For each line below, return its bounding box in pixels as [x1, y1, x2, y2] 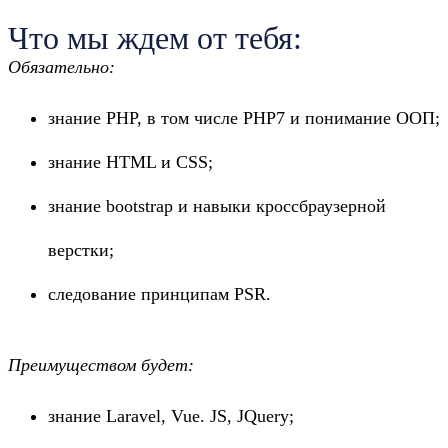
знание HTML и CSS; [48, 152, 213, 172]
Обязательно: [8, 57, 115, 77]
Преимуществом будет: [8, 355, 194, 375]
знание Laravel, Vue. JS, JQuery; [48, 406, 294, 426]
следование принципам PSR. [48, 284, 271, 304]
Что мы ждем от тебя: [8, 20, 302, 56]
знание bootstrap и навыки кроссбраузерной [48, 196, 386, 216]
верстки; [48, 240, 114, 260]
